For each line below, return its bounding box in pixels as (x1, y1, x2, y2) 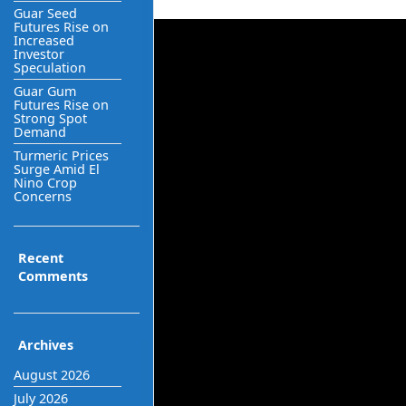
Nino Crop (14, 173, 77, 191)
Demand (14, 122, 66, 140)
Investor (14, 44, 64, 63)
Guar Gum (14, 82, 76, 100)
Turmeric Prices (14, 146, 109, 164)
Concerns (14, 187, 72, 205)
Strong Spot (14, 109, 87, 127)
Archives (18, 335, 73, 353)
